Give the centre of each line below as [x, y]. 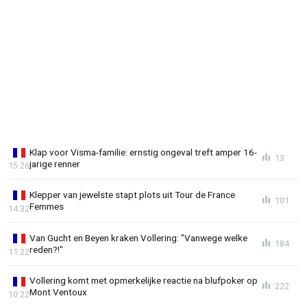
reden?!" [46, 249]
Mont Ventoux [58, 292]
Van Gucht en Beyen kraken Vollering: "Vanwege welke [138, 237]
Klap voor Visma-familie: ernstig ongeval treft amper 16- [143, 152]
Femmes [47, 207]
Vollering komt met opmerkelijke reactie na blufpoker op [144, 281]
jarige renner [55, 163]
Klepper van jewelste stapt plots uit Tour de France [132, 195]
